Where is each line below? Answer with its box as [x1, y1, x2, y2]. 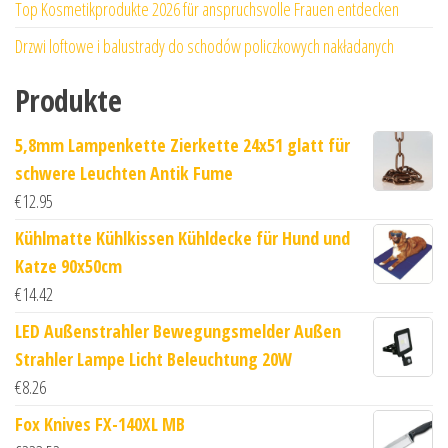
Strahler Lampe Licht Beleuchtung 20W [15, 346, 292, 371]
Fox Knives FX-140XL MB [15, 411, 185, 436]
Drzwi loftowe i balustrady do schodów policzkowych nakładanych [15, 33, 394, 58]
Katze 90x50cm [15, 253, 122, 278]
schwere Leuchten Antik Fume [15, 160, 233, 185]
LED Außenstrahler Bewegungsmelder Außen [15, 318, 341, 343]
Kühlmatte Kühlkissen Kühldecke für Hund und [15, 225, 350, 250]
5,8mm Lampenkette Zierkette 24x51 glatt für [15, 132, 350, 157]
